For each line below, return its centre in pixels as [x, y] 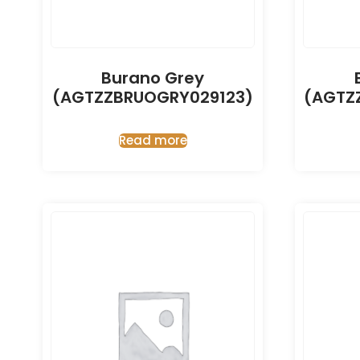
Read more [153, 141]
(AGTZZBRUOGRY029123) [153, 98]
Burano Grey [153, 78]
